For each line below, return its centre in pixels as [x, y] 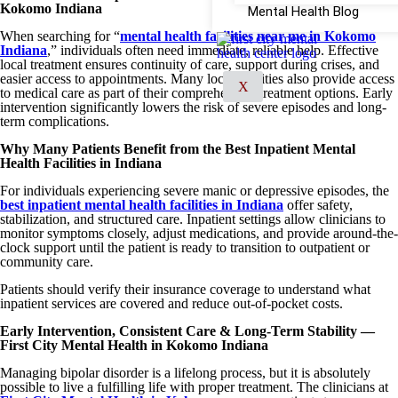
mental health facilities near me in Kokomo [248, 36]
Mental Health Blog [303, 12]
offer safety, [318, 205]
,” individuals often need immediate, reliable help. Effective [213, 50]
